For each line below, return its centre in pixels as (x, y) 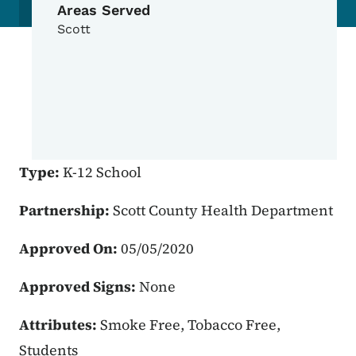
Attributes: (60, 325)
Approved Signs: (79, 287)
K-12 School (102, 172)
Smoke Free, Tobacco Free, (190, 325)
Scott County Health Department (223, 211)
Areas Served (104, 10)
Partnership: (66, 211)
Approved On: (70, 249)
